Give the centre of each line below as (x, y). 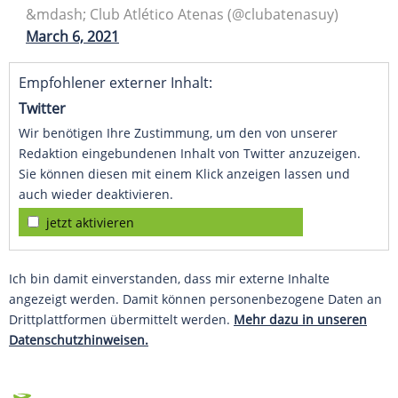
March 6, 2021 (72, 37)
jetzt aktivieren (90, 223)
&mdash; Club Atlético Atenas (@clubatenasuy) (182, 15)
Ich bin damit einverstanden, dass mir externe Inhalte (169, 279)
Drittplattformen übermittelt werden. (121, 320)
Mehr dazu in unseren (300, 320)
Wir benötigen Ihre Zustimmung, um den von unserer (178, 133)
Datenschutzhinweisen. (79, 340)
